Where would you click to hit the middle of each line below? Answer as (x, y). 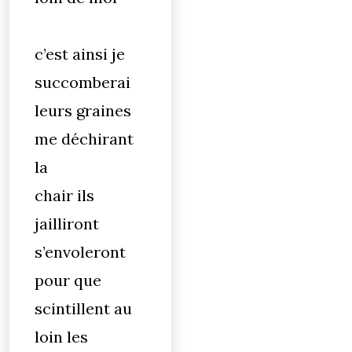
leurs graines (83, 110)
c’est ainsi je (80, 54)
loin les (61, 337)
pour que (68, 280)
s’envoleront (80, 252)
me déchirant (84, 139)
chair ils (64, 195)
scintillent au (83, 308)
